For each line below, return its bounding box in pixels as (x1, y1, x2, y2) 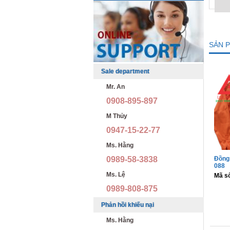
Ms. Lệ (106, 171, 125, 179)
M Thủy (106, 112, 127, 120)
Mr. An (106, 83, 125, 91)
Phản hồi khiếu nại (101, 201, 154, 209)
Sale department (101, 68, 149, 75)
